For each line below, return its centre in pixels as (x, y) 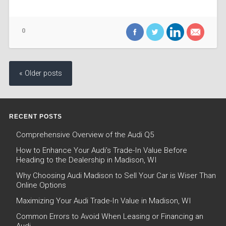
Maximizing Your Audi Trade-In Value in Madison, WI (103, 201)
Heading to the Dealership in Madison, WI (86, 160)
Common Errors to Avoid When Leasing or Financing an (109, 217)
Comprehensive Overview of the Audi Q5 (85, 135)
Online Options (41, 185)
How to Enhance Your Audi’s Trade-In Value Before (101, 151)
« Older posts (40, 74)
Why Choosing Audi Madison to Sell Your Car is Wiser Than (116, 176)
